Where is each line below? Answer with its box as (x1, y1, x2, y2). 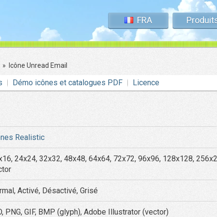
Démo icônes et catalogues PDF (13, 78, 123, 87)
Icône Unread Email (9, 62, 67, 69)
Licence (133, 78, 159, 87)
